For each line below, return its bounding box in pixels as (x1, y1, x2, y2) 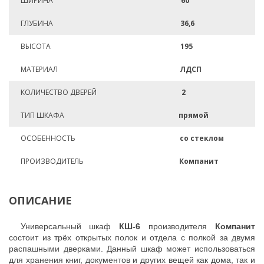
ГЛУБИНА (21, 18, 53, 28)
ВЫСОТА (21, 41, 51, 51)
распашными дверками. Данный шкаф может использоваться (9, 244, 255, 253)
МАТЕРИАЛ (21, 64, 58, 74)
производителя (148, 222, 215, 231)
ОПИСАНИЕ (9, 193, 72, 207)
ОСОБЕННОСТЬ (21, 133, 75, 143)
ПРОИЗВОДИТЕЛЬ (21, 156, 84, 166)
